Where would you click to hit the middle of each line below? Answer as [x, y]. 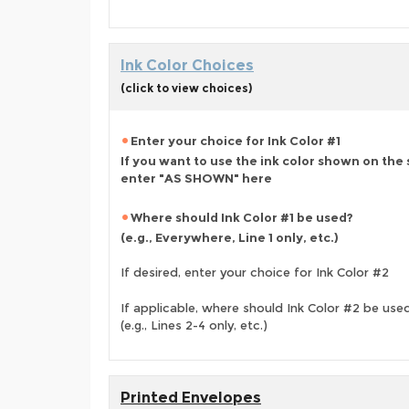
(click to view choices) [186, 88]
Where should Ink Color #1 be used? [242, 217]
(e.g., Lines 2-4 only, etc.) [194, 325]
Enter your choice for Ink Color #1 [236, 141]
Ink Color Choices [187, 65]
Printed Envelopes [191, 398]
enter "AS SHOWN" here [196, 178]
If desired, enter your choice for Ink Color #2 [255, 273]
